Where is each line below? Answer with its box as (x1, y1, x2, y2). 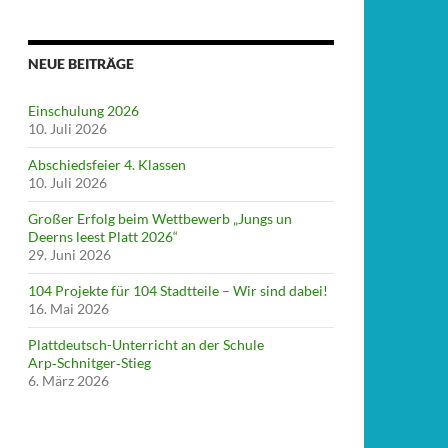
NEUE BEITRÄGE (28, 55, 134, 72)
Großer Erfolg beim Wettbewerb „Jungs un (28, 210, 292, 227)
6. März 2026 (28, 372, 109, 389)
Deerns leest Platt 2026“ (28, 228, 178, 245)
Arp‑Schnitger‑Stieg (28, 354, 151, 371)
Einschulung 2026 (28, 102, 139, 119)
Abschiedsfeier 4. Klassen (28, 156, 186, 173)
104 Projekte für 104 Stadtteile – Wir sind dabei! (28, 282, 328, 299)
